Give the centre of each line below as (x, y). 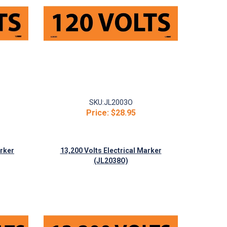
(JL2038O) (111, 161)
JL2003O (118, 102)
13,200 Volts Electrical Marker (111, 150)
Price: (97, 113)
